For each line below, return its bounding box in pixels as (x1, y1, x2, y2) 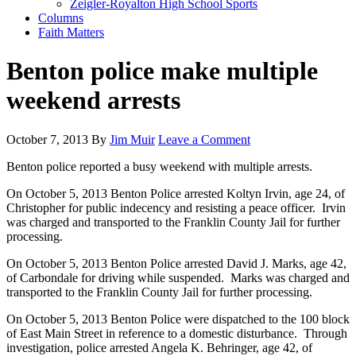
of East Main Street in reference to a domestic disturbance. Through (6, 326, 347, 340)
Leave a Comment (158, 132, 250, 146)
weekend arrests (6, 86, 180, 115)
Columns (38, 11, 83, 25)
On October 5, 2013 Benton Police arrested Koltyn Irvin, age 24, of (6, 186, 345, 200)
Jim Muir (110, 132, 155, 146)
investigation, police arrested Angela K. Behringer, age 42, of (6, 340, 312, 354)
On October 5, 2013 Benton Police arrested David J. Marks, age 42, (6, 256, 346, 270)
